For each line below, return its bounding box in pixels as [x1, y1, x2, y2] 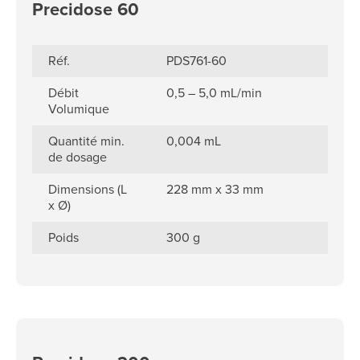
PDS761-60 [166, 51, 227, 70]
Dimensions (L [48, 180, 127, 198]
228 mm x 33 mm [166, 180, 264, 198]
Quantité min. [48, 132, 125, 150]
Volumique [48, 100, 109, 118]
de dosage [48, 148, 107, 166]
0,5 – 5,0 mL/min [166, 84, 263, 102]
